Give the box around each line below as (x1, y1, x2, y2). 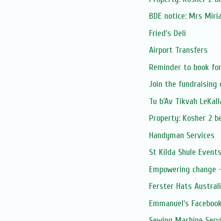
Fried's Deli (148, 28, 186, 38)
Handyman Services (148, 130, 215, 141)
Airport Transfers (148, 45, 208, 56)
